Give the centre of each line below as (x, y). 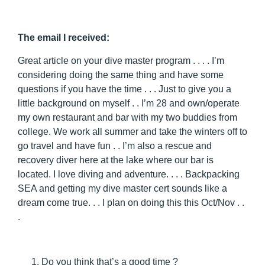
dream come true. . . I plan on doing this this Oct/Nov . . (131, 202)
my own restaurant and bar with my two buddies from (127, 117)
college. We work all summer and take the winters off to (132, 131)
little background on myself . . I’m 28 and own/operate (129, 103)
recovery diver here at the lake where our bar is (116, 160)
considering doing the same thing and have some (121, 75)
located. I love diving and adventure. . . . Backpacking (129, 174)
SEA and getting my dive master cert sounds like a (122, 188)
